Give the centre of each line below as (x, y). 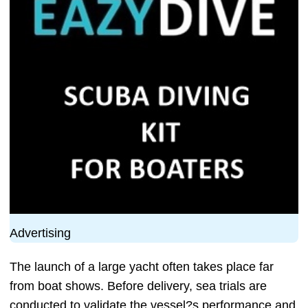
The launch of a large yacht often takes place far (142, 267)
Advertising (40, 233)
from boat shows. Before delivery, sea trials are (138, 286)
